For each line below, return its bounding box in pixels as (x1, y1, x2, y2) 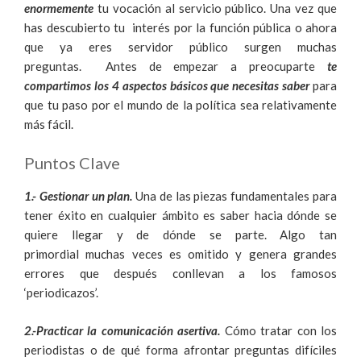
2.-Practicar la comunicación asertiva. (24, 322, 225, 338)
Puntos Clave (24, 153, 120, 173)
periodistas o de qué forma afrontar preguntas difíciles (24, 342, 337, 357)
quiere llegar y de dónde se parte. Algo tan (24, 227, 337, 243)
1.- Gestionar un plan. (24, 189, 133, 204)
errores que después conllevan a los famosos (24, 266, 337, 281)
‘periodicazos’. (24, 285, 98, 301)
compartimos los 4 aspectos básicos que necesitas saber (24, 77, 310, 93)
